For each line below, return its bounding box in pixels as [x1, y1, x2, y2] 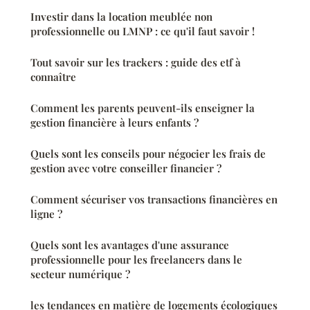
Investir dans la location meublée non [30, 9, 212, 24]
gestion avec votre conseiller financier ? [30, 161, 221, 175]
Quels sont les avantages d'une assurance [30, 237, 229, 252]
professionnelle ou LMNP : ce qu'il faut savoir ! [30, 24, 255, 38]
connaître [30, 69, 76, 84]
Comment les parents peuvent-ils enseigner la [30, 100, 255, 115]
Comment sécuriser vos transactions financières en [30, 192, 277, 206]
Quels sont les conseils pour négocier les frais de [30, 146, 266, 161]
